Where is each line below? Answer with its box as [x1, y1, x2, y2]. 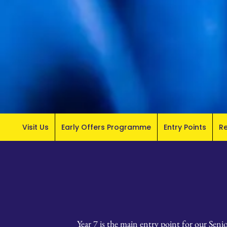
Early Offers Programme [61, 122, 151, 132]
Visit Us [22, 122, 49, 132]
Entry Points [164, 122, 206, 132]
